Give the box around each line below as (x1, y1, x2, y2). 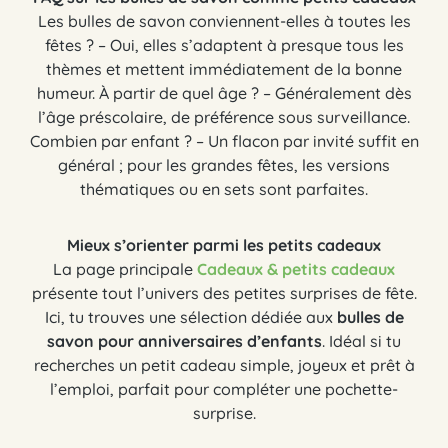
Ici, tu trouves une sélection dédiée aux (44, 307, 337, 328)
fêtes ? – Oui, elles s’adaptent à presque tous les (44, 35, 404, 56)
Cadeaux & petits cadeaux (197, 259, 395, 280)
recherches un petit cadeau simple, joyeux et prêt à (33, 355, 415, 376)
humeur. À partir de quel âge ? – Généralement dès (36, 83, 412, 104)
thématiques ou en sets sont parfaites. (80, 179, 368, 200)
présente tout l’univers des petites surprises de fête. (31, 283, 417, 304)
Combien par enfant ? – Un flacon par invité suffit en (29, 131, 419, 152)
